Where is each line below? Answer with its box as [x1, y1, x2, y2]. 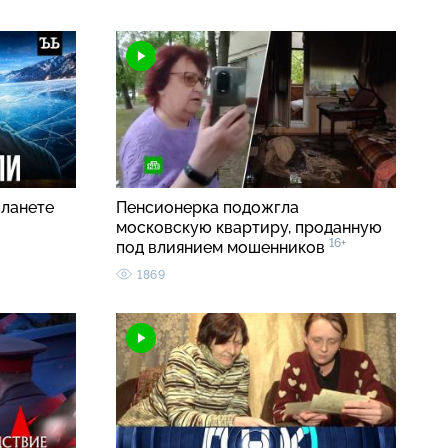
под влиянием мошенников [116, 238, 329, 258]
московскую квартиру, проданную [116, 218, 382, 238]
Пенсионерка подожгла [116, 198, 299, 218]
